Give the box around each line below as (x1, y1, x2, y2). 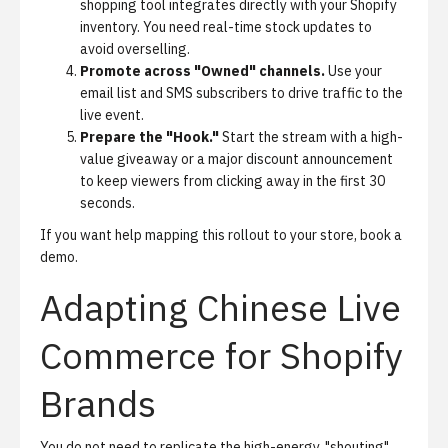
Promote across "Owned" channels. (80, 62, 325, 80)
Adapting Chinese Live (40, 284, 401, 331)
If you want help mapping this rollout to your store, (40, 226, 360, 244)
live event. (80, 106, 144, 124)
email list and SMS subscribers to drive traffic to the (80, 84, 403, 102)
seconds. (80, 194, 135, 212)
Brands (40, 380, 156, 427)
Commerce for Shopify (40, 332, 403, 379)
